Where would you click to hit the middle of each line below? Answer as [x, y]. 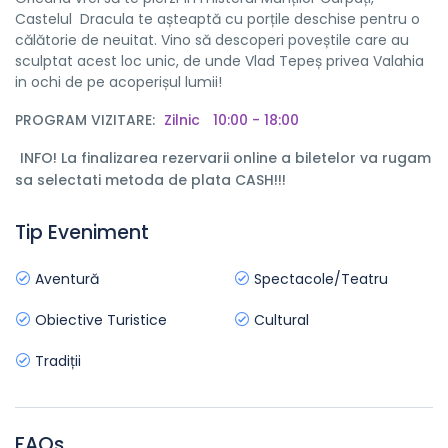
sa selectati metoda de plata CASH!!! [150, 180]
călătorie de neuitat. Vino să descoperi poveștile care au [212, 40]
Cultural [279, 320]
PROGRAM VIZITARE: [87, 120]
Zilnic [186, 120]
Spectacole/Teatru [319, 279]
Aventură [65, 279]
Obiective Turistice [99, 320]
